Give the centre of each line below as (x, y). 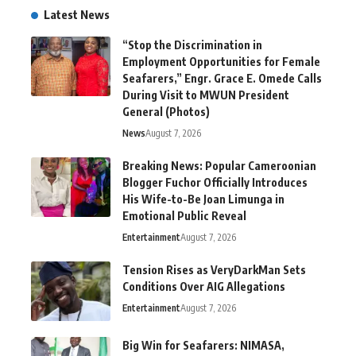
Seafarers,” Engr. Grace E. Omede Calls (222, 78)
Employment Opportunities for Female (221, 61)
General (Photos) (166, 111)
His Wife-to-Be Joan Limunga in (203, 199)
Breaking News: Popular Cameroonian (219, 165)
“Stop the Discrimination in (192, 44)
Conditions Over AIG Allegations (204, 286)
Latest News (77, 14)
